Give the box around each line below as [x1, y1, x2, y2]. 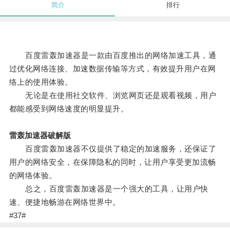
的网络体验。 [9, 171, 57, 180]
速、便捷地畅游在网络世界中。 [9, 198, 121, 207]
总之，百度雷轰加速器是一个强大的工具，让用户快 [9, 184, 208, 194]
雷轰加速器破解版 [9, 131, 71, 140]
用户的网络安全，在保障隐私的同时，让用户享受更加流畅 [9, 158, 216, 167]
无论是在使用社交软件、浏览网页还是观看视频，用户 [9, 91, 217, 100]
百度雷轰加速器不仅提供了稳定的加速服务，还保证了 [9, 144, 217, 154]
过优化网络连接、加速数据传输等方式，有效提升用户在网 [9, 64, 216, 73]
